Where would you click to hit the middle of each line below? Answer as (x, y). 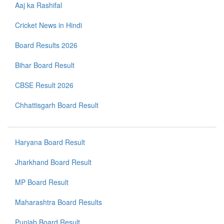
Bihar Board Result (45, 65)
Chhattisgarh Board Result (57, 105)
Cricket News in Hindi (48, 25)
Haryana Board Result (50, 142)
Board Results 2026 (46, 45)
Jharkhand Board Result (53, 162)
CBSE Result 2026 (44, 85)
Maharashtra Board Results (58, 202)
